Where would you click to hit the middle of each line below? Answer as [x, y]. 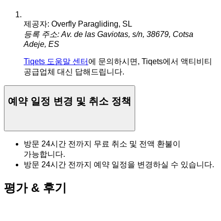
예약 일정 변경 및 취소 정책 [70, 101]
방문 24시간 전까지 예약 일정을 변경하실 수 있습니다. [119, 164]
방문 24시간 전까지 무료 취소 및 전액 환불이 [102, 144]
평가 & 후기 [35, 187]
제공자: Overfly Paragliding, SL [78, 24]
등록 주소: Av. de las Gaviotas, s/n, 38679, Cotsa [109, 34]
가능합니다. [44, 154]
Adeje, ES [41, 44]
